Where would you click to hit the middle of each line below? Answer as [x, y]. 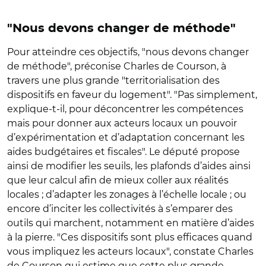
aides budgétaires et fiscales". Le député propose [123, 151]
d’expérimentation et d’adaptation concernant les [126, 137]
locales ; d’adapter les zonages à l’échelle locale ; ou [127, 194]
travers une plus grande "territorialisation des [113, 80]
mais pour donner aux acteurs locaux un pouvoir [122, 123]
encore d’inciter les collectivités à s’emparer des [120, 208]
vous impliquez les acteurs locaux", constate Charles [130, 251]
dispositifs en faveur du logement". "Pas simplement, [132, 94]
